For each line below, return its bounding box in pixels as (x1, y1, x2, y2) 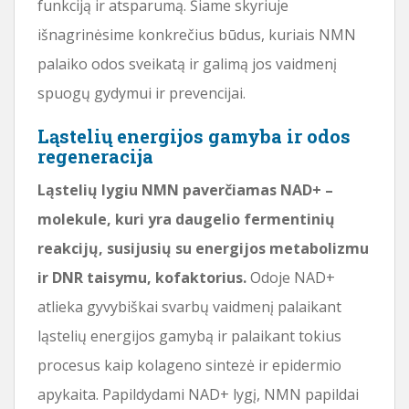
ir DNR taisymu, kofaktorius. (37, 267, 246, 288)
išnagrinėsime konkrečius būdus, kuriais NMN (37, 24, 356, 45)
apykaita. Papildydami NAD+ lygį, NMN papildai (37, 383, 359, 404)
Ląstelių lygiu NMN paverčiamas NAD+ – (37, 179, 333, 200)
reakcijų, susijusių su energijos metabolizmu (37, 237, 369, 258)
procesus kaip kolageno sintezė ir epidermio (37, 354, 341, 375)
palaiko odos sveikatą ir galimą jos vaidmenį (37, 53, 337, 74)
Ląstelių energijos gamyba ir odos (37, 123, 351, 148)
